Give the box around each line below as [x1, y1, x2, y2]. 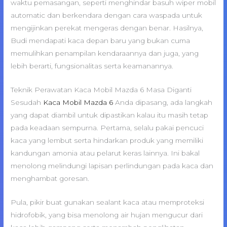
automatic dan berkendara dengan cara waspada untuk [11, 11, 203, 20]
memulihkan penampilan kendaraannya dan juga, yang [11, 49, 199, 58]
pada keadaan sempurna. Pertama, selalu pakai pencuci [11, 123, 204, 132]
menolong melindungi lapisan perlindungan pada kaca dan [11, 161, 214, 170]
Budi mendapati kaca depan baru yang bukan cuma [11, 36, 191, 45]
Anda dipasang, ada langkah [113, 98, 213, 106]
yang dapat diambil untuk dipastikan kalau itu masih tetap [11, 110, 209, 119]
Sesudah [11, 98, 44, 106]
